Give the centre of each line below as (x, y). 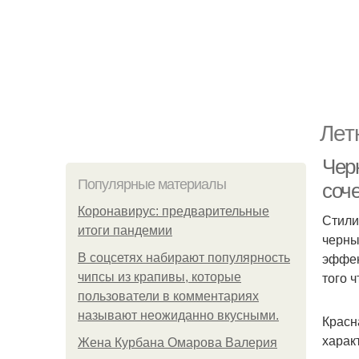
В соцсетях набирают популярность (184, 258)
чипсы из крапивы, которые (159, 277)
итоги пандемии (125, 230)
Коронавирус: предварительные (173, 211)
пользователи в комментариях (168, 296)
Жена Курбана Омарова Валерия (177, 343)
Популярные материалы (152, 184)
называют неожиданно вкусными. (178, 315)
